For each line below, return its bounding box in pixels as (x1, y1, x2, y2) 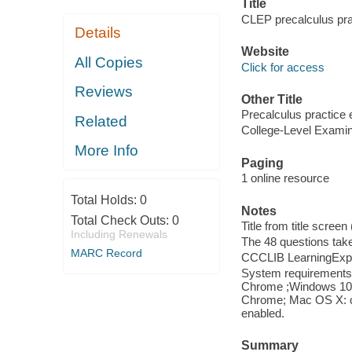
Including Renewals (70, 227, 167, 240)
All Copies (75, 53, 144, 71)
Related (75, 112, 128, 130)
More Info (75, 142, 139, 159)
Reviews (75, 83, 134, 101)
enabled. (240, 306, 284, 321)
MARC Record (70, 246, 142, 259)
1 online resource (240, 171, 329, 185)
